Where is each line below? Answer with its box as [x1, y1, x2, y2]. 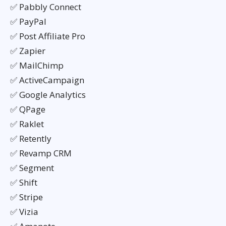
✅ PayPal [10, 15, 46, 27]
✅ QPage [10, 103, 45, 115]
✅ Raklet [10, 118, 44, 130]
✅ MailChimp [10, 59, 64, 71]
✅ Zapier [10, 44, 45, 56]
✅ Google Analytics [10, 88, 86, 100]
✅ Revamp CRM [10, 147, 72, 159]
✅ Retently [10, 132, 51, 144]
